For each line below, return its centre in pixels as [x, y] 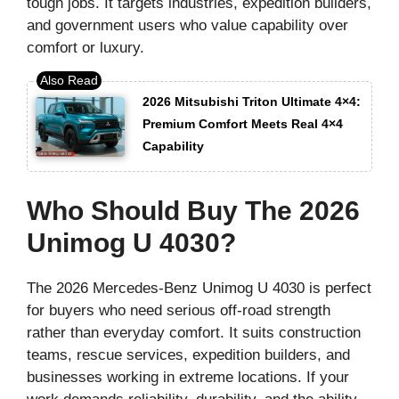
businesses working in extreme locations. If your [188, 377]
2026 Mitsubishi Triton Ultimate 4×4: [252, 102]
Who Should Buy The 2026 [193, 210]
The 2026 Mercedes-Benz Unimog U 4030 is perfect [199, 288]
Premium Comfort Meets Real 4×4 [243, 124]
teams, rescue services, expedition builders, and [188, 354]
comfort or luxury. [85, 47]
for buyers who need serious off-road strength [179, 310]
